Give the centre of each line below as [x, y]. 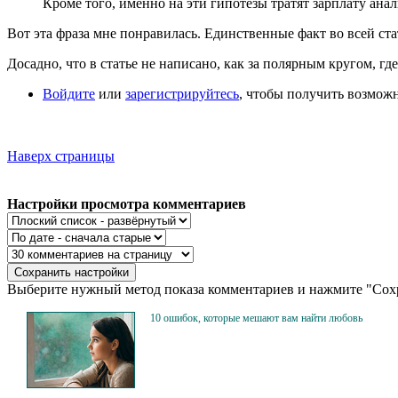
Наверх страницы [61, 155]
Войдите [69, 93]
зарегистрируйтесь [182, 93]
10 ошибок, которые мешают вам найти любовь [256, 318]
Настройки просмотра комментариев [127, 203]
